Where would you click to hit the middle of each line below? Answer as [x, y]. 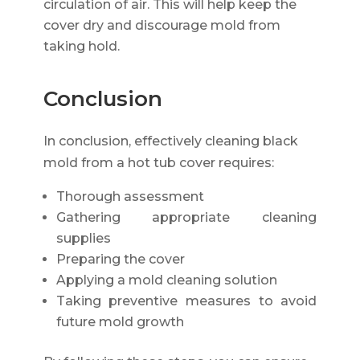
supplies [83, 238]
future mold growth [120, 321]
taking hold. [81, 46]
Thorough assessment [130, 196]
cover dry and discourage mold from [162, 25]
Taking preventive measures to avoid [186, 301]
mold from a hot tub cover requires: [158, 162]
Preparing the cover [120, 259]
